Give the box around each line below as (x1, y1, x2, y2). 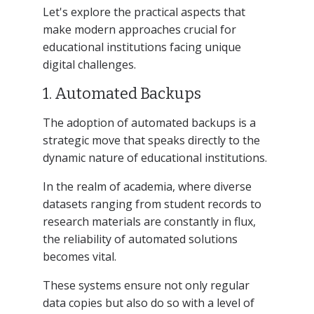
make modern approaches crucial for (42, 21, 236, 37)
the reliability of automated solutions (42, 231, 238, 247)
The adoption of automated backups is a (42, 114, 256, 130)
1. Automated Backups (42, 83, 201, 103)
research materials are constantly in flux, (42, 213, 256, 229)
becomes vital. (42, 248, 116, 264)
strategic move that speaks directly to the (42, 132, 260, 148)
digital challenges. (42, 56, 136, 72)
